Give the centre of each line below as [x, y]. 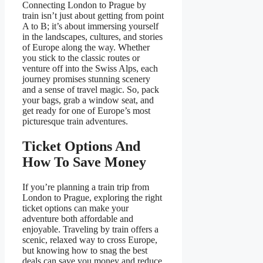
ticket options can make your [75, 208]
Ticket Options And [81, 146]
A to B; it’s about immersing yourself [90, 26]
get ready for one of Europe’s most [86, 111]
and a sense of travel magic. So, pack [91, 90]
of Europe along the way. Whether [86, 48]
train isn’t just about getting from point [93, 16]
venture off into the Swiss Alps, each [90, 69]
